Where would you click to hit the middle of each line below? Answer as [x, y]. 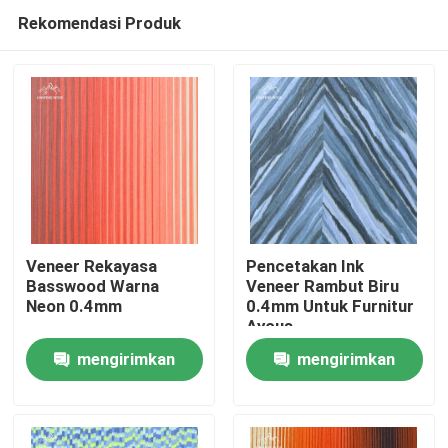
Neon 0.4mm [74, 306]
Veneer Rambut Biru [322, 286]
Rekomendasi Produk [99, 22]
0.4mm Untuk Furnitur [329, 306]
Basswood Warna [93, 286]
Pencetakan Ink [304, 266]
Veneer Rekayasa [92, 266]
